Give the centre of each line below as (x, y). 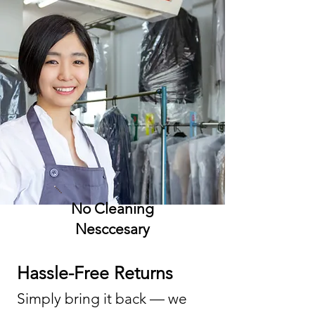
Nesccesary (112, 229)
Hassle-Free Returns (95, 273)
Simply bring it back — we (102, 298)
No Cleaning (112, 208)
